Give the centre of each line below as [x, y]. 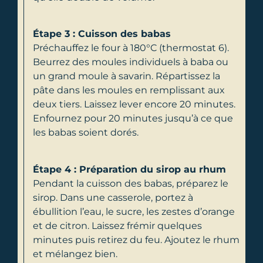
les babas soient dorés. [86, 133]
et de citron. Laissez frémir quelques [117, 225]
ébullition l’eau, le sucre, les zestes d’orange [134, 211]
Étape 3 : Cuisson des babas [102, 34]
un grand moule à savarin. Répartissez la [127, 76]
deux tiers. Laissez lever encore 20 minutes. [134, 104]
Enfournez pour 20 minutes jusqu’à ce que [133, 119]
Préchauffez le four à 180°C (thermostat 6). [131, 48]
